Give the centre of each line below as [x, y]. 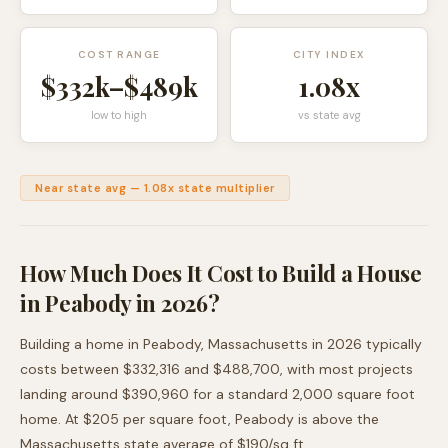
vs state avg [329, 115]
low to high [119, 115]
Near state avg [80, 188]
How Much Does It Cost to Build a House [221, 273]
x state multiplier [221, 188]
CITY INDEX [329, 54]
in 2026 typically [365, 344]
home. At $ [56, 419]
